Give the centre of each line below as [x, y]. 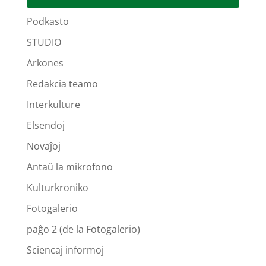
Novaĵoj [43, 146]
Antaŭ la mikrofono [69, 167]
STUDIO [44, 42]
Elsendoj [45, 125]
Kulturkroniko [57, 188]
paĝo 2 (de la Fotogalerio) [83, 229]
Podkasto [47, 21]
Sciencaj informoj [65, 250]
